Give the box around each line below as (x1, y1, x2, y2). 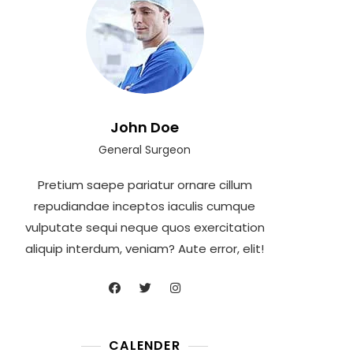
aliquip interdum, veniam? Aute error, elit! (25, 240, 264, 257)
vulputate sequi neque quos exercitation (24, 218, 265, 236)
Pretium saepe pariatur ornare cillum (37, 176, 252, 193)
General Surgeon (98, 141, 191, 158)
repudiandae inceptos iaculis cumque (34, 197, 255, 214)
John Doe (110, 117, 179, 137)
